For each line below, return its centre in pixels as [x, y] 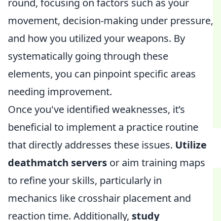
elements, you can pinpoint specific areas [102, 74]
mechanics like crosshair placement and [99, 198]
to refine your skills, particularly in [85, 180]
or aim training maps [156, 163]
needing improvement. [60, 92]
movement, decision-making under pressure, [110, 20]
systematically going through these [88, 56]
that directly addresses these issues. [92, 145]
